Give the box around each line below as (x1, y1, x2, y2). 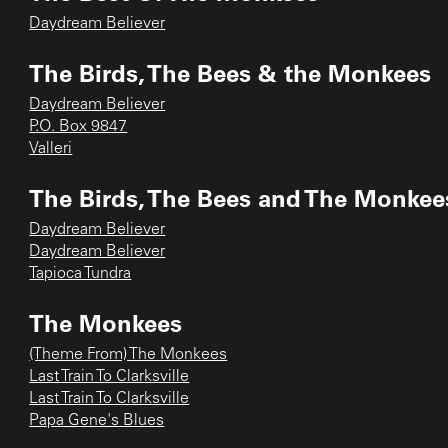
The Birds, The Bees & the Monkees (29, 56, 432, 88)
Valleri (29, 140, 73, 157)
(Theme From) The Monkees (29, 346, 228, 363)
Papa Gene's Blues (29, 412, 165, 429)
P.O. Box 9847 (29, 118, 128, 135)
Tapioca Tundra (29, 265, 132, 282)
